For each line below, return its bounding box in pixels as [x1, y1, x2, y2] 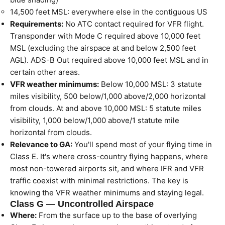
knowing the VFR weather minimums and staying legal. [10, 188, 204, 197]
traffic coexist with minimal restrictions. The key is [10, 176, 188, 185]
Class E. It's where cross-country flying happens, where [10, 152, 208, 161]
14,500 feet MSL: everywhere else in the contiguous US [10, 7, 207, 17]
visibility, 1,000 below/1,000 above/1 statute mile [10, 116, 179, 125]
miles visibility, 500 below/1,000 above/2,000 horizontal [10, 91, 206, 101]
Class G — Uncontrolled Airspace [10, 199, 154, 209]
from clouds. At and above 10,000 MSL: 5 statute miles [10, 103, 201, 113]
